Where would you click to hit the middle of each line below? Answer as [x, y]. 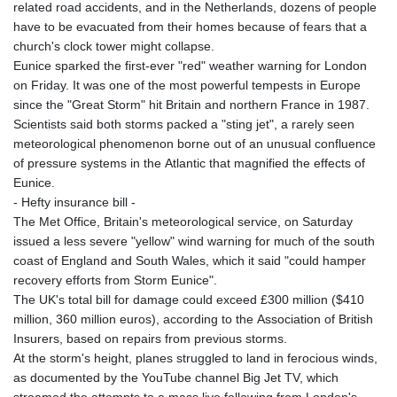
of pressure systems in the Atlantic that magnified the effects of [189, 163]
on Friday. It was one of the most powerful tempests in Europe [187, 86]
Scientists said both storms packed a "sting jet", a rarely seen [184, 125]
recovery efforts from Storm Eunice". [115, 280]
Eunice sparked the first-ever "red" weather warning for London [190, 66]
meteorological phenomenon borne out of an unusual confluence [195, 144]
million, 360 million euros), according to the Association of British [193, 319]
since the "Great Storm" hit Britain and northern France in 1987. [191, 105]
